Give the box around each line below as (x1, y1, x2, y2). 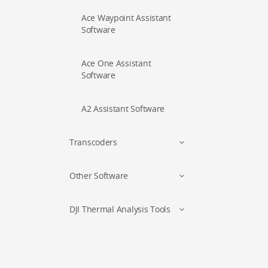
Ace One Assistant (81, 57, 151, 69)
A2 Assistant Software (81, 103, 165, 114)
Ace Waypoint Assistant (81, 12, 171, 23)
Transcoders (69, 136, 117, 148)
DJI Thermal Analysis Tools (69, 203, 170, 215)
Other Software (69, 170, 129, 181)
